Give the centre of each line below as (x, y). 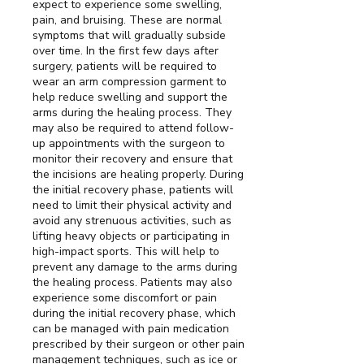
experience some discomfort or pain (125, 298)
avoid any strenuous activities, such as (132, 221)
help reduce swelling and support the (130, 97)
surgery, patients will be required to (125, 67)
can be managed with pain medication (131, 329)
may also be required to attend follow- (133, 128)
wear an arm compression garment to (130, 82)
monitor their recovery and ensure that (132, 159)
